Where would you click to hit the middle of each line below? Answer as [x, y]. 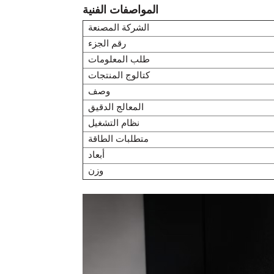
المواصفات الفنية [120, 11]
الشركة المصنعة [118, 28]
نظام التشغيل [113, 124]
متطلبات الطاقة [118, 140]
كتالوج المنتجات [119, 76]
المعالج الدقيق [116, 108]
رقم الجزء [107, 44]
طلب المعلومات [119, 60]
